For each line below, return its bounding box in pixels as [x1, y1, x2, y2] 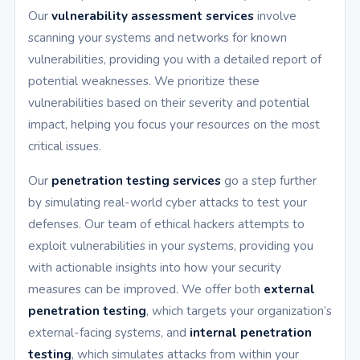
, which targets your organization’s [146, 302, 332, 320]
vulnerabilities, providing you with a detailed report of [28, 51, 321, 68]
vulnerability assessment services [51, 7, 254, 25]
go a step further [221, 172, 317, 190]
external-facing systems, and [28, 324, 190, 342]
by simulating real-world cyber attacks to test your [28, 194, 307, 211]
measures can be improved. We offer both [28, 280, 264, 298]
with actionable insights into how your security [28, 259, 281, 276]
